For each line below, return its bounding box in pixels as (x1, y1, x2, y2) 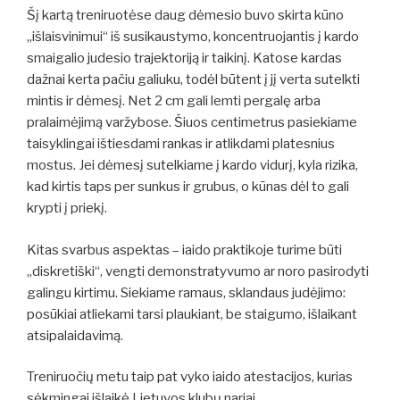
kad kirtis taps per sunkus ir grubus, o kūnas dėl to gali (27, 179, 349, 196)
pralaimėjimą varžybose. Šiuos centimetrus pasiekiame (27, 114, 357, 131)
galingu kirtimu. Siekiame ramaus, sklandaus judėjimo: (27, 284, 346, 301)
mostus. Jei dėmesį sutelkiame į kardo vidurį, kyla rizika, (27, 157, 358, 174)
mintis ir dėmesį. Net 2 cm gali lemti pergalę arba (27, 93, 321, 110)
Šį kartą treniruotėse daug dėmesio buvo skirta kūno (27, 7, 344, 24)
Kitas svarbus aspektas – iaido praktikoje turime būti (27, 241, 342, 258)
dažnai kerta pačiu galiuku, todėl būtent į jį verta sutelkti (27, 71, 360, 88)
